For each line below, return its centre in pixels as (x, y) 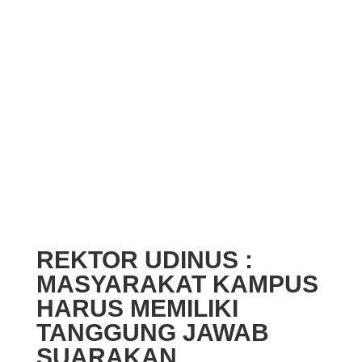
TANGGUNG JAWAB (152, 333)
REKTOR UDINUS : (144, 260)
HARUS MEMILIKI (137, 308)
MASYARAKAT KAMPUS (177, 284)
